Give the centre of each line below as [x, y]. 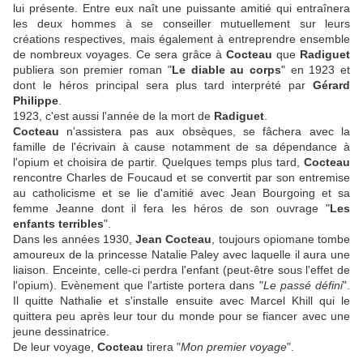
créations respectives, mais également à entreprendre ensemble [181, 39]
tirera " [162, 347]
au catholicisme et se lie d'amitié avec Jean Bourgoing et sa [181, 193]
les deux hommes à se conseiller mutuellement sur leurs [181, 24]
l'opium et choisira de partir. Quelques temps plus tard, [158, 162]
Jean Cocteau [174, 239]
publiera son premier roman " [92, 70]
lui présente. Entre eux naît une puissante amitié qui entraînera [181, 9]
